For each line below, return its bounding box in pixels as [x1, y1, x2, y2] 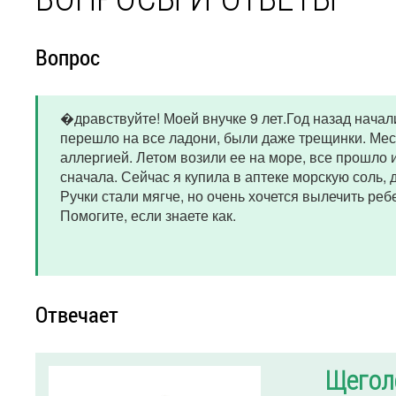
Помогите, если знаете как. [60, 205, 236, 225]
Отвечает [35, 300, 118, 329]
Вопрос [35, 42, 100, 72]
